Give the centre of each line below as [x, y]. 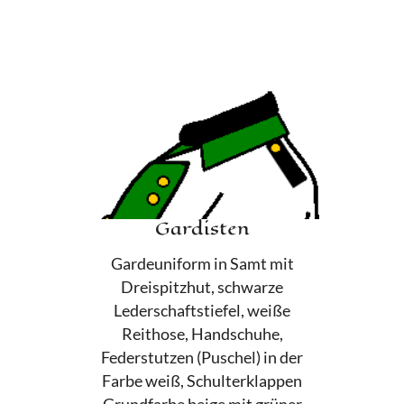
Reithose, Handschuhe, [202, 335]
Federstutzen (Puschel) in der [202, 358]
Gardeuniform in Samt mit [202, 264]
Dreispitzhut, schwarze [202, 288]
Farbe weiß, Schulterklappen [202, 381]
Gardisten [202, 229]
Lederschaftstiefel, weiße [202, 311]
